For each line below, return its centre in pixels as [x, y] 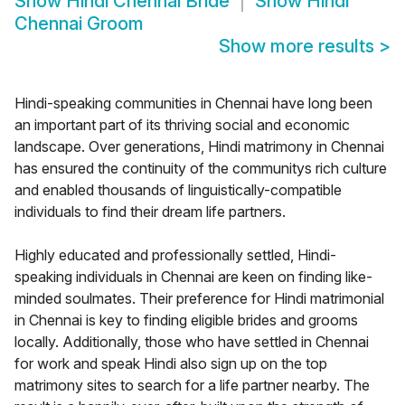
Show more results [299, 47]
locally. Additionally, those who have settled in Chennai [192, 342]
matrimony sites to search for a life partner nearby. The [192, 386]
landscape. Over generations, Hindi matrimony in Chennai [199, 147]
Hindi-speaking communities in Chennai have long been [193, 104]
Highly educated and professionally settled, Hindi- [175, 255]
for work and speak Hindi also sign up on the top [171, 364]
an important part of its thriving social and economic [182, 125]
